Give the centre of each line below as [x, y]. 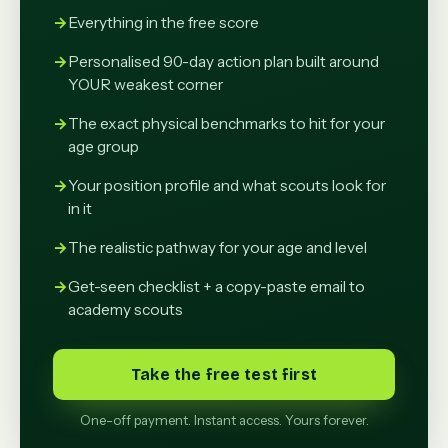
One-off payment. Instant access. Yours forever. [224, 419]
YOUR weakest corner [145, 84]
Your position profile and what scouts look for [227, 185]
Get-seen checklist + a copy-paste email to [216, 286]
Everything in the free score [163, 22]
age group [103, 146]
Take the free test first [224, 374]
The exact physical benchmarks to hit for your [226, 123]
